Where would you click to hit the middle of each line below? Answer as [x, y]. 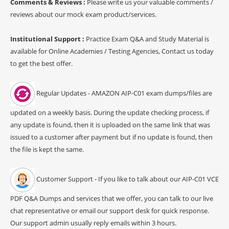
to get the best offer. [41, 63]
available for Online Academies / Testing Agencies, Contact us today [112, 51]
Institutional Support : [48, 39]
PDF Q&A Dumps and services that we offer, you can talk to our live [112, 198]
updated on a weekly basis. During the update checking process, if [110, 112]
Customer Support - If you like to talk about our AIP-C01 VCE [127, 179]
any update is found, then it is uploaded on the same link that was [110, 124]
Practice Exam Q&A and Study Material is [147, 39]
